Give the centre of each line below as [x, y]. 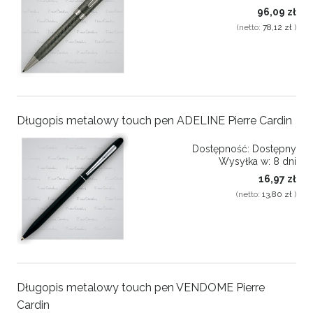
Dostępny [274, 149]
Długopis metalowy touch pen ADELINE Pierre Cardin [154, 121]
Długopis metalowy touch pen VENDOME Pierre [141, 288]
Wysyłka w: [245, 162]
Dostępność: [221, 149]
